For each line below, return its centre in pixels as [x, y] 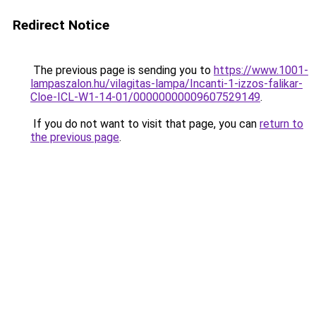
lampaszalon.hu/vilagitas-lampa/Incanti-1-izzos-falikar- [166, 84]
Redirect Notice [61, 25]
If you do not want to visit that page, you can [145, 124]
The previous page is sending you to [122, 70]
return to [281, 124]
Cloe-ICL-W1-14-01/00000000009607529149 [145, 97]
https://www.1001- [261, 70]
